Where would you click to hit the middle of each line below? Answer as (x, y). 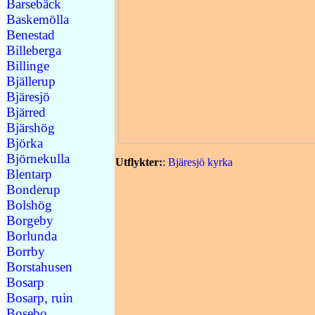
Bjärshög (31, 127)
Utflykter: (139, 162)
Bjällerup (31, 81)
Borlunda (32, 236)
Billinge (28, 65)
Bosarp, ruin (40, 297)
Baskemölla (38, 19)
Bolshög (29, 205)
